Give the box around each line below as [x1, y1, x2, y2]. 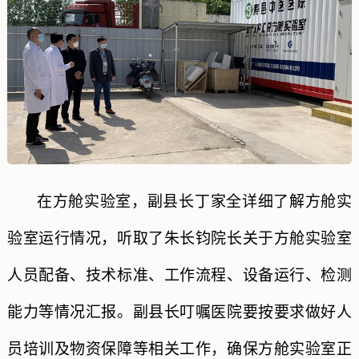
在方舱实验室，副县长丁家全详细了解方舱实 [36, 192, 353, 210]
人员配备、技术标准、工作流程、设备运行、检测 [6, 266, 353, 284]
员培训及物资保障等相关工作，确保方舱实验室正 [6, 340, 353, 357]
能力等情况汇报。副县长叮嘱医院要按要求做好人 [6, 303, 353, 321]
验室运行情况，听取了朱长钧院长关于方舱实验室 [6, 229, 353, 247]
